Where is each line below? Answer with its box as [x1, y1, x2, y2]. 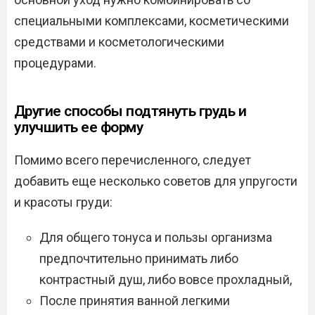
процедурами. [14, 56, 96, 70]
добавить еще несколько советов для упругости [14, 174, 297, 188]
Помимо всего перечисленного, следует [14, 153, 251, 167]
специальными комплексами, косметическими [14, 13, 289, 28]
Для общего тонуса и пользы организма [39, 230, 272, 245]
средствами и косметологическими [14, 34, 224, 49]
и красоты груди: [14, 195, 112, 210]
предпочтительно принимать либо [39, 251, 238, 266]
